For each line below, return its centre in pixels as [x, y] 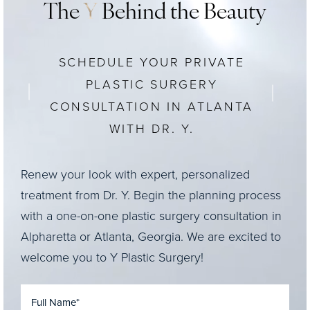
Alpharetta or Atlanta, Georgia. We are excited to [151, 236]
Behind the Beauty [182, 13]
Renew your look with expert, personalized [135, 174]
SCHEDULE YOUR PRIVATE [152, 62]
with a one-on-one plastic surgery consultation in [151, 215]
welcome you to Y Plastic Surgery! [112, 257]
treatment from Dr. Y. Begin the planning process [151, 194]
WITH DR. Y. [152, 128]
